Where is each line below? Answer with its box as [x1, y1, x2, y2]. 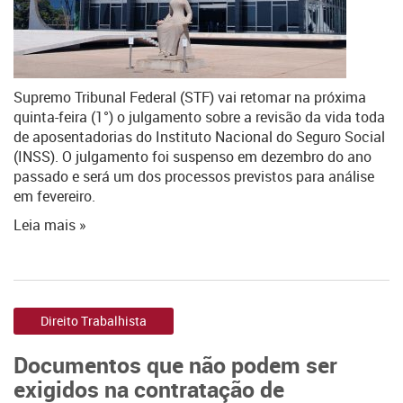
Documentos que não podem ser [13, 349, 337, 380]
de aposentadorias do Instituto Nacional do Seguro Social [13, 127, 385, 147]
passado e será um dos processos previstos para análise [13, 166, 374, 186]
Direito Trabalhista [40, 312, 147, 329]
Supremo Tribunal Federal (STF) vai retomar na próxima [13, 87, 366, 107]
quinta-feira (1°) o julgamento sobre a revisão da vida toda [13, 107, 385, 127]
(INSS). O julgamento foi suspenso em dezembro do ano [13, 147, 372, 166]
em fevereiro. [13, 186, 95, 206]
